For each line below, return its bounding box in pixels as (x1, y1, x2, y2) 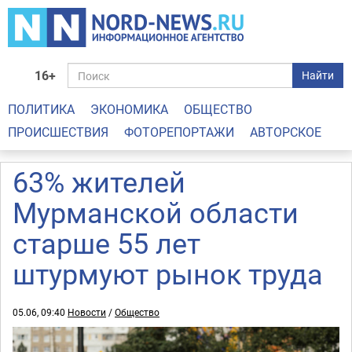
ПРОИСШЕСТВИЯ (8, 123, 108, 141)
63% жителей (13, 163, 185, 200)
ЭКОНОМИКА (90, 101, 168, 118)
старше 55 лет (13, 224, 200, 262)
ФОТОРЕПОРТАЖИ (124, 123, 234, 141)
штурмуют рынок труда (13, 255, 323, 292)
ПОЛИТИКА (8, 101, 75, 118)
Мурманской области (13, 193, 299, 231)
